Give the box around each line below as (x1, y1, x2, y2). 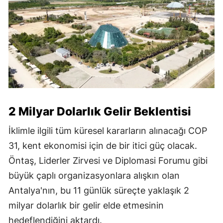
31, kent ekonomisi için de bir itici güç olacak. (8, 140, 197, 151)
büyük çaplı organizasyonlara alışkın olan (8, 170, 180, 181)
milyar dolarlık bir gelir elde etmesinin (8, 200, 164, 211)
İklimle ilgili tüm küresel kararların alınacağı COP (8, 125, 207, 136)
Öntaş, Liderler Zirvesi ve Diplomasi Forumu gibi (8, 155, 208, 166)
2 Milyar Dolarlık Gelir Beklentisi (8, 105, 191, 119)
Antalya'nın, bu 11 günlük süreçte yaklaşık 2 (8, 185, 189, 196)
